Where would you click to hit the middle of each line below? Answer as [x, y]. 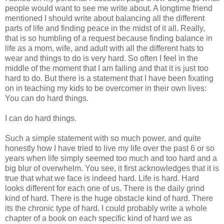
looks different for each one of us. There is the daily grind [105, 188]
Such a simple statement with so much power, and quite [103, 138]
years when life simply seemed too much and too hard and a [111, 158]
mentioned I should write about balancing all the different [105, 18]
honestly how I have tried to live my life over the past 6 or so [110, 148]
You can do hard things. [47, 98]
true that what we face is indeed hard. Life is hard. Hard [102, 178]
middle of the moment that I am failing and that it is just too [107, 68]
